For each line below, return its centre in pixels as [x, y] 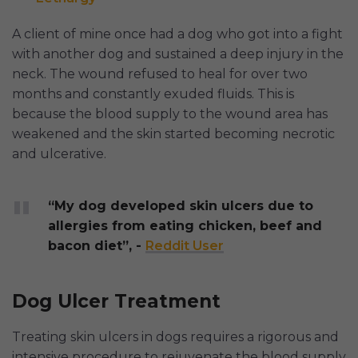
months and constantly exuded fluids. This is [153, 94]
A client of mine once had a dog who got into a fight [177, 34]
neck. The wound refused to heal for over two [160, 74]
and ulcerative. [59, 154]
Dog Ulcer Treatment [116, 302]
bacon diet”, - [97, 246]
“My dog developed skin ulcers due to [181, 206]
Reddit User [185, 246]
